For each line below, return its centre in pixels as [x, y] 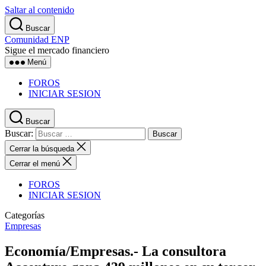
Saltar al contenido [39, 10]
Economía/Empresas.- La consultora [115, 251]
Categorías [25, 215]
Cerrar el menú [35, 164]
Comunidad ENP [37, 39]
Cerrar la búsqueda [43, 149]
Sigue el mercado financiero [57, 50]
